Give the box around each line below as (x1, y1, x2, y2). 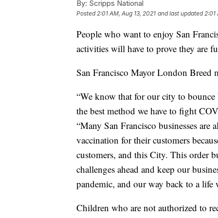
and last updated (158, 10, 203, 18)
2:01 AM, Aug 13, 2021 (97, 10, 156, 18)
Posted (76, 10, 97, 18)
